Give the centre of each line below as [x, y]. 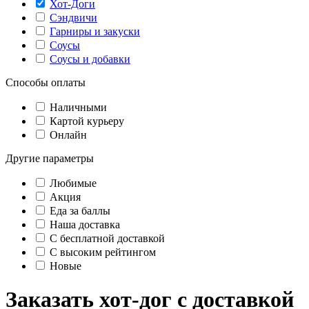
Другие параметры [50, 158]
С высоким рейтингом [101, 252]
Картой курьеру [86, 121]
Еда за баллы [79, 211]
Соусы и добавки [90, 59]
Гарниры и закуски [95, 31]
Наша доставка [83, 225]
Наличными [77, 107]
